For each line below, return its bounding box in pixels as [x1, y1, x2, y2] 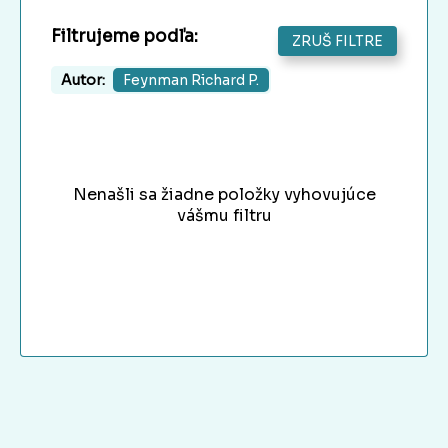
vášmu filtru [176, 205, 272, 227]
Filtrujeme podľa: [51, 26, 198, 48]
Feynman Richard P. [123, 71, 259, 90]
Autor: [61, 71, 105, 90]
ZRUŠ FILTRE [292, 32, 383, 51]
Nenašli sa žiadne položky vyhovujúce [72, 184, 376, 206]
